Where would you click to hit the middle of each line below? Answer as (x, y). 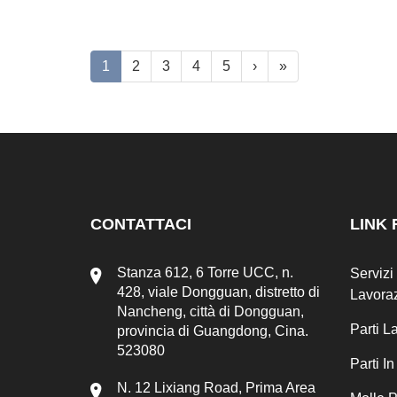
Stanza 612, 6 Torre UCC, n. (205, 272)
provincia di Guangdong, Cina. (213, 331)
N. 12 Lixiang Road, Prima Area (216, 388)
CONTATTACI (141, 224)
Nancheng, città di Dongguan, (210, 311)
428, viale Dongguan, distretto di (218, 292)
